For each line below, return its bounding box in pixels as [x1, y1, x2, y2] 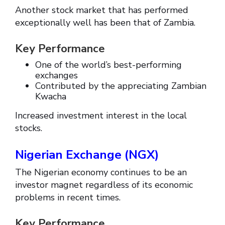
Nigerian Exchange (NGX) [15, 147, 159, 163]
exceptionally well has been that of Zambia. [15, 17, 195, 29]
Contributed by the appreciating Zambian [35, 80, 206, 92]
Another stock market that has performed [15, 4, 188, 17]
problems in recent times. [15, 191, 121, 204]
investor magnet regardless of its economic [15, 179, 193, 191]
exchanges [35, 69, 78, 82]
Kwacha [35, 90, 66, 103]
